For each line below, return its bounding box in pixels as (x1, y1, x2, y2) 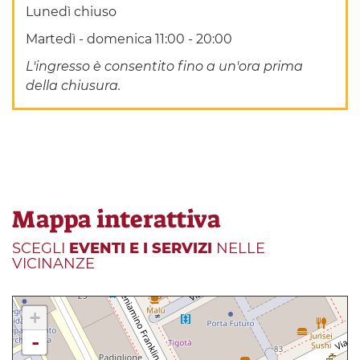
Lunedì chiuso (26, 4, 117, 20)
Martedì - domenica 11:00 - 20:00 (26, 31, 233, 47)
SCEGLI (12, 239, 69, 257)
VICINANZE (12, 254, 95, 272)
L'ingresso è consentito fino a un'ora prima (26, 59, 304, 75)
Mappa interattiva (12, 202, 221, 235)
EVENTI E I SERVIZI (69, 239, 212, 257)
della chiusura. (26, 78, 121, 94)
